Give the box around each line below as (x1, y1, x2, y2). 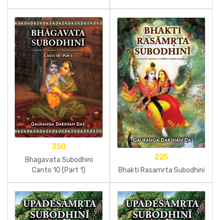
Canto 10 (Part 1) (32, 166, 85, 175)
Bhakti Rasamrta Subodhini (118, 166, 205, 175)
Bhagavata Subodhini (25, 156, 93, 165)
